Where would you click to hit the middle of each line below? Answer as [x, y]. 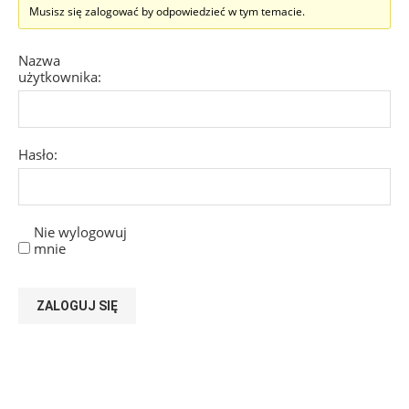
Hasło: [38, 154]
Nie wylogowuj [80, 231]
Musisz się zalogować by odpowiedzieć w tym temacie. [167, 11]
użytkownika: [60, 76]
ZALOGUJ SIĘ [77, 305]
